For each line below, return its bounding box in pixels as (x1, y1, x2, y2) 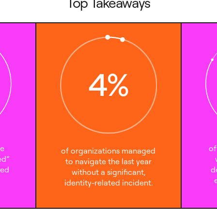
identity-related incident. (64, 178, 153, 188)
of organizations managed (61, 146, 156, 156)
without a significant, (71, 167, 145, 177)
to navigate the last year (65, 156, 152, 167)
